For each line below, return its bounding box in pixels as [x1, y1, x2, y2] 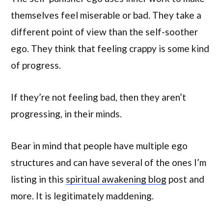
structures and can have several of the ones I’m [11, 157, 206, 168]
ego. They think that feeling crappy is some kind [11, 42, 209, 54]
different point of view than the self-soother [11, 26, 198, 37]
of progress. [11, 59, 61, 71]
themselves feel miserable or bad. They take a [11, 9, 201, 21]
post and [166, 173, 204, 185]
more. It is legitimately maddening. [11, 190, 154, 202]
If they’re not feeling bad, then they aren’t [11, 91, 186, 103]
